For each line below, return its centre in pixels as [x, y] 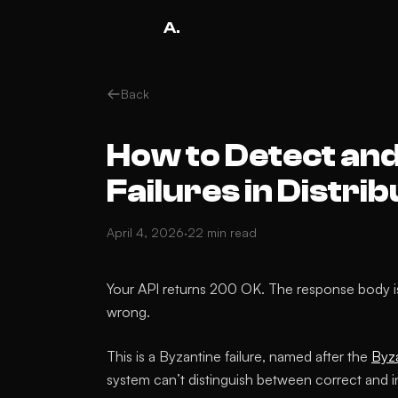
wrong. [128, 312]
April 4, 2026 [145, 232]
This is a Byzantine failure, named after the [239, 356]
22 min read [222, 232]
